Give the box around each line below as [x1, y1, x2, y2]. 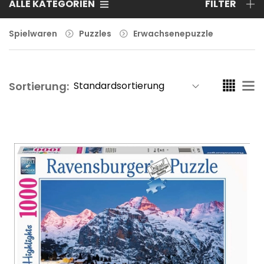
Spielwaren [9, 27, 57, 39]
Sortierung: [9, 78, 69, 94]
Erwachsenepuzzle [133, 27, 213, 39]
